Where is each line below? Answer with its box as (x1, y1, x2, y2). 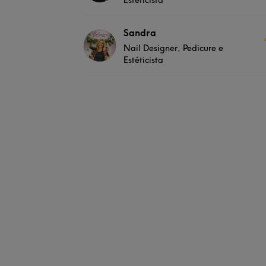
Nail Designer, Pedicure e (123, 42, 223, 53)
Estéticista (123, 54, 163, 65)
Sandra (123, 26, 156, 39)
